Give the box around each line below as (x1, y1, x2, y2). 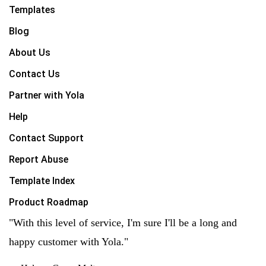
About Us (9, 47, 50, 58)
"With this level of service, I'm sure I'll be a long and (9, 217, 237, 229)
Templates (9, 4, 55, 15)
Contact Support (9, 132, 84, 144)
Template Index (9, 175, 75, 186)
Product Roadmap (9, 197, 88, 208)
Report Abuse (9, 154, 68, 165)
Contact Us (9, 68, 60, 80)
